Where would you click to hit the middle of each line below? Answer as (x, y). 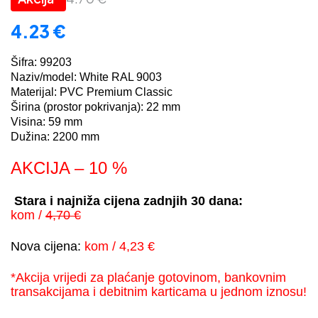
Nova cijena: (48, 247)
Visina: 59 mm (46, 122)
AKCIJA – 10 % (69, 168)
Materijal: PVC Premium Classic (92, 92)
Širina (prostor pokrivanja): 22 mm (95, 107)
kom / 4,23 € (120, 247)
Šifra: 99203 (41, 62)
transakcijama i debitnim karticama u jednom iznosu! (159, 292)
